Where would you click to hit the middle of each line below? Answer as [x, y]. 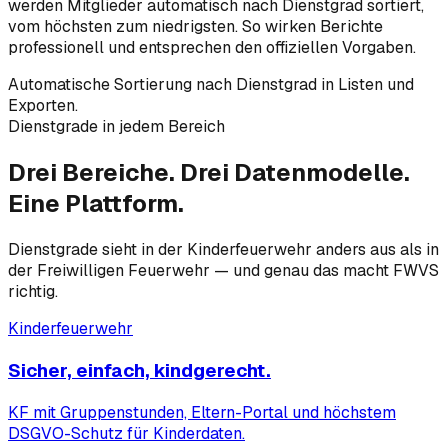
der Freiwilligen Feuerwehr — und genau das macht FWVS [223, 271]
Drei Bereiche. [94, 173]
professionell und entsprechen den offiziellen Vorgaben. [212, 48]
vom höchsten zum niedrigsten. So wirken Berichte [195, 27]
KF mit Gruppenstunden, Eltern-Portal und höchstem [202, 412]
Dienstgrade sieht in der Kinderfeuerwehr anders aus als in [223, 250]
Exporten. [43, 106]
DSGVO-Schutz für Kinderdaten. [126, 433]
